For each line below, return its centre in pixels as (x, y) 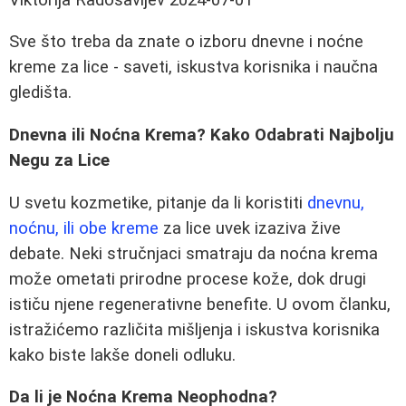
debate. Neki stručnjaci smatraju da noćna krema (193, 253)
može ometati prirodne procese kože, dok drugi (188, 279)
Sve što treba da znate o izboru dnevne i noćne (186, 42)
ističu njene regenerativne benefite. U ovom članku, (200, 304)
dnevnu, (336, 203)
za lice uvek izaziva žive (250, 228)
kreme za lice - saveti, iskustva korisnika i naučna (193, 68)
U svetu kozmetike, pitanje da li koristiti (158, 203)
